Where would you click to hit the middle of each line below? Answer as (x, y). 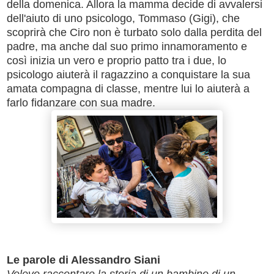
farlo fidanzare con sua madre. (81, 102)
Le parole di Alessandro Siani (83, 260)
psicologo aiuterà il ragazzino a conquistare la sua (128, 74)
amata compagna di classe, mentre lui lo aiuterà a (128, 88)
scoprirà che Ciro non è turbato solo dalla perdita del (134, 32)
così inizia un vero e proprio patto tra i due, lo (117, 60)
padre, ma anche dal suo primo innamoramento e (127, 46)
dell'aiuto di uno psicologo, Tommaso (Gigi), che (123, 18)
